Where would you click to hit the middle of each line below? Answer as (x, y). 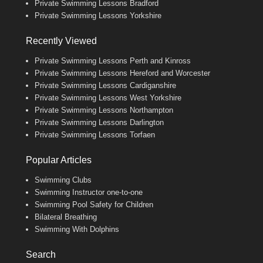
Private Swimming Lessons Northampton (104, 110)
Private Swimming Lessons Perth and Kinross (113, 60)
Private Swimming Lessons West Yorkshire (108, 97)
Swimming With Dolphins (77, 229)
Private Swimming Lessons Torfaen (95, 134)
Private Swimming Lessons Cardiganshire (105, 85)
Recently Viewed (61, 41)
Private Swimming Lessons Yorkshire (98, 15)
